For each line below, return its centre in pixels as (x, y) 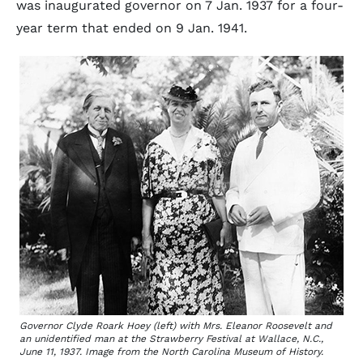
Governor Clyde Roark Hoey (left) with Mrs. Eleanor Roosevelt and (176, 326)
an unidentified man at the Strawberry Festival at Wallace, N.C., (171, 339)
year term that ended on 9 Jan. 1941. (132, 28)
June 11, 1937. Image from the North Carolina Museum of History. (171, 352)
